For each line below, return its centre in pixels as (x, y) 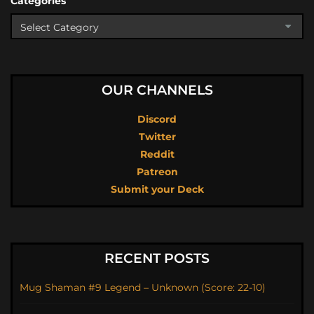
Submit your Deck (157, 189)
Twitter (157, 137)
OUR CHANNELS (157, 90)
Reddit (157, 154)
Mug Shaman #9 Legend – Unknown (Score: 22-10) (143, 287)
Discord (157, 119)
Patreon (157, 172)
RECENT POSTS (157, 258)
